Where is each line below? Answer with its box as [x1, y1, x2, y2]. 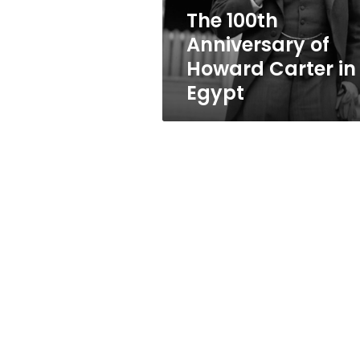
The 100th [186, 7, 278, 34]
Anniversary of [186, 31, 329, 58]
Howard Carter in [186, 55, 356, 82]
